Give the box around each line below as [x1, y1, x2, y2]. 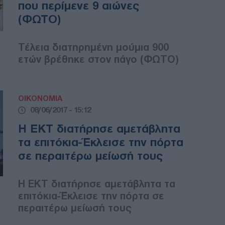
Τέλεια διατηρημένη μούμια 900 [18, 42, 169, 53]
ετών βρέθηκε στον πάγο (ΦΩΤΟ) [18, 54, 179, 65]
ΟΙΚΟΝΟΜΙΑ [18, 94, 62, 103]
